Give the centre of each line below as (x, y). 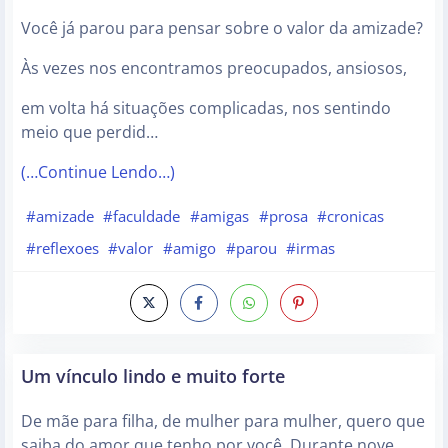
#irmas (311, 247)
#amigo (189, 247)
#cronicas (351, 215)
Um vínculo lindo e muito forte (153, 376)
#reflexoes (62, 247)
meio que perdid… (89, 132)
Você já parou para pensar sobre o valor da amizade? (222, 28)
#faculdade (142, 215)
